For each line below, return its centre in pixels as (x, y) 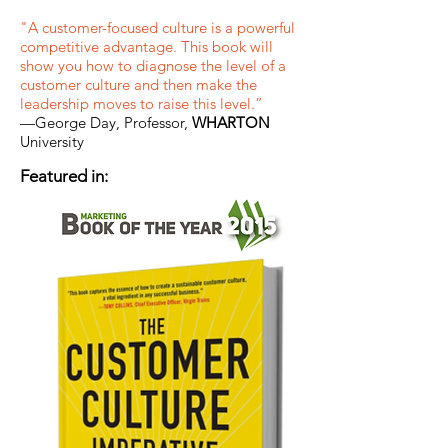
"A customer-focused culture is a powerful (157, 27)
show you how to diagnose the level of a (153, 65)
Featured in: (64, 175)
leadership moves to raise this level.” (141, 103)
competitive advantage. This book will (146, 46)
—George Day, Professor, (106, 122)
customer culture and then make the (138, 84)
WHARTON (231, 122)
